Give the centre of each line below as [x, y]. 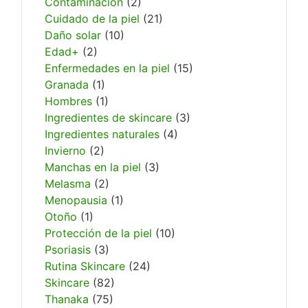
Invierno [66, 150]
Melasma [68, 183]
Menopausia [76, 200]
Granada [67, 84]
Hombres [69, 101]
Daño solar [73, 35]
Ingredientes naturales [102, 134]
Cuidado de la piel [92, 18]
